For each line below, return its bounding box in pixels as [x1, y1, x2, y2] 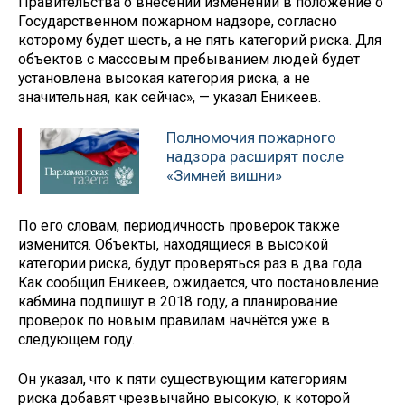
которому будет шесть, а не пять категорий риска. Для [18, 32, 381, 50]
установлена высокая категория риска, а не [18, 70, 310, 88]
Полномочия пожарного [166, 127, 336, 146]
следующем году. [18, 330, 135, 348]
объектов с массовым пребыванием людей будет [18, 51, 360, 69]
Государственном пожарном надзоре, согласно [18, 13, 337, 31]
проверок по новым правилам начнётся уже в [18, 311, 330, 329]
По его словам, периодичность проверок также [18, 216, 340, 234]
